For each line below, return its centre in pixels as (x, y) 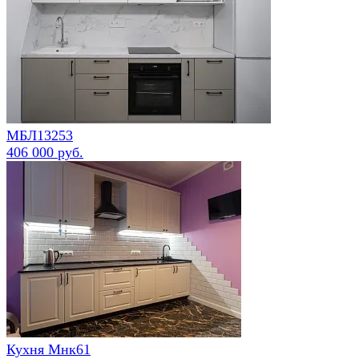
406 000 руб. (45, 152)
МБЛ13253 (40, 135)
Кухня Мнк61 (48, 349)
